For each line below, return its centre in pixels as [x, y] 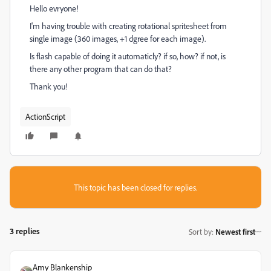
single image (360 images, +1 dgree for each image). [118, 38]
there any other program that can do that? [101, 69]
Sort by [200, 231]
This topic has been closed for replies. [135, 187]
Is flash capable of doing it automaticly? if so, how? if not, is [128, 56]
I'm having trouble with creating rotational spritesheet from [128, 26]
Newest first [235, 231]
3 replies [25, 231]
